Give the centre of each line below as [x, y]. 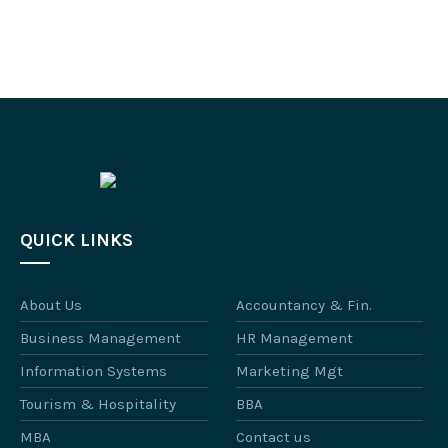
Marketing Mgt [289, 370]
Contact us [273, 436]
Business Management [100, 337]
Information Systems [93, 370]
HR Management [294, 337]
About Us [51, 304]
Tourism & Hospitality [98, 403]
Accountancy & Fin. [303, 304]
